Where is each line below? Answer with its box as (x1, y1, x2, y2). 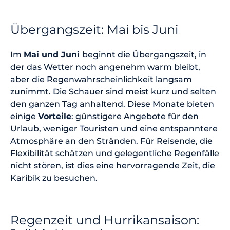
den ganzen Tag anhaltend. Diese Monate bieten (10, 99, 214, 109)
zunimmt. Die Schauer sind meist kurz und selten (10, 86, 216, 97)
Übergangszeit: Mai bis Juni (10, 22, 178, 37)
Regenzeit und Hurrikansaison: (10, 212, 199, 227)
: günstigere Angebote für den (71, 111, 199, 121)
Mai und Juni (24, 49, 82, 60)
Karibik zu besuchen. (10, 172, 98, 183)
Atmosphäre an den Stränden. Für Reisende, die (10, 136, 213, 146)
